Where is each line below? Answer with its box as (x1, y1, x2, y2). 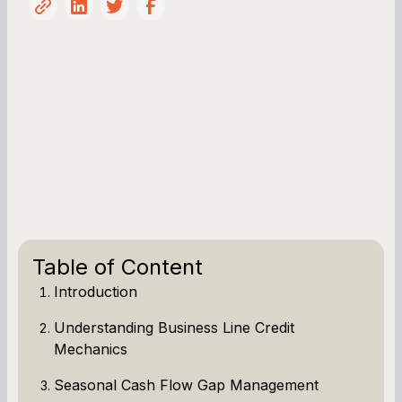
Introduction (54, 282, 137, 301)
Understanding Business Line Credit (54, 318, 294, 336)
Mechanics (54, 339, 127, 358)
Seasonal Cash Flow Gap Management (54, 375, 319, 394)
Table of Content (32, 253, 203, 280)
